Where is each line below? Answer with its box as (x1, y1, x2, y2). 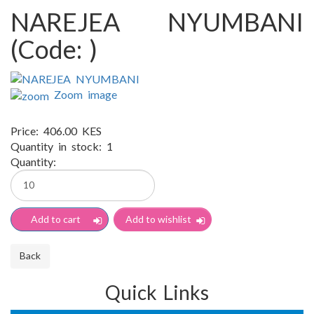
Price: (11, 123, 43, 137)
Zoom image (49, 87, 117, 101)
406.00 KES (43, 123, 102, 137)
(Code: (11, 33, 90, 64)
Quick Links (105, 280, 209, 304)
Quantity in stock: (11, 139, 107, 153)
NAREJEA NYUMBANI (11, 6, 303, 37)
